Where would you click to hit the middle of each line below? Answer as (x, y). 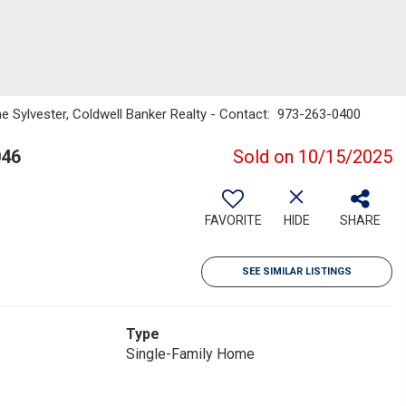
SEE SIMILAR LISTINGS (297, 271)
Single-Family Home (190, 354)
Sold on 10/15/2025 (313, 157)
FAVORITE (233, 220)
